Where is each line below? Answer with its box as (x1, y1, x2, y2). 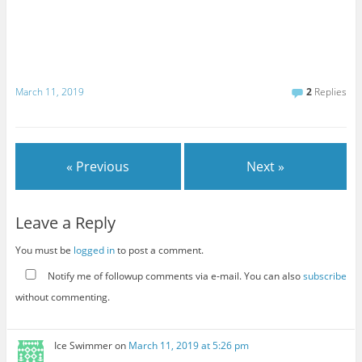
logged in (73, 243, 115, 258)
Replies (312, 84, 347, 99)
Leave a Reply (15, 212, 116, 234)
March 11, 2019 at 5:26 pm (128, 338, 250, 352)
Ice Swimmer (54, 338, 113, 352)
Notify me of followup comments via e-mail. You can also (44, 268, 303, 283)
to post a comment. (114, 243, 204, 258)
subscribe (302, 268, 347, 283)
